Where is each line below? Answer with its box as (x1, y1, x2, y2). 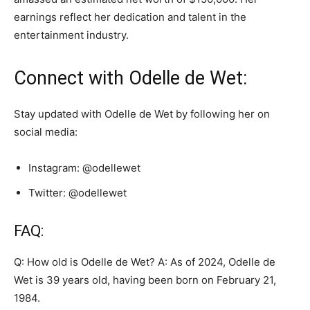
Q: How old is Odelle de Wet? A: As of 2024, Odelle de (14, 255, 275, 268)
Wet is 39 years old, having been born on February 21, (14, 273, 276, 286)
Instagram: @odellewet (28, 161, 140, 174)
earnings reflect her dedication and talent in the (14, 10, 246, 24)
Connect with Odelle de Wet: (14, 67, 247, 89)
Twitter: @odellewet (28, 186, 127, 199)
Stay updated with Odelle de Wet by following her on (14, 107, 270, 120)
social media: (14, 125, 77, 138)
